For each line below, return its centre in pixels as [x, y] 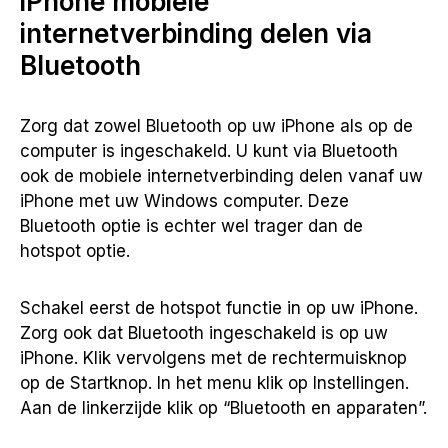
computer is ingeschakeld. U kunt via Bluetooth [209, 150]
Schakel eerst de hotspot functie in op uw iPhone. [219, 307]
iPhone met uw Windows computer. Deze [184, 200]
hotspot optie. [75, 250]
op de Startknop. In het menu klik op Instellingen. [214, 382]
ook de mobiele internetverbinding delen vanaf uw [221, 175]
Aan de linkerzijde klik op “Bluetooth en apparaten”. [223, 407]
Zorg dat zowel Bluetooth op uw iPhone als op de [216, 125]
